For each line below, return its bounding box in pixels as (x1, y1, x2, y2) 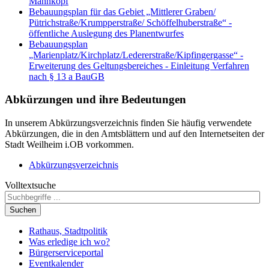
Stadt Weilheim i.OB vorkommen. (5, 139, 134, 150)
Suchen (10, 205, 36, 215)
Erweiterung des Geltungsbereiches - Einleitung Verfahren (29, 60, 249, 71)
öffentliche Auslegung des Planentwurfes (29, 28, 184, 38)
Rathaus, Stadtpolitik (29, 226, 107, 237)
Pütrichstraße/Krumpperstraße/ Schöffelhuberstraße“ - (29, 17, 232, 28)
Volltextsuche (5, 180, 56, 191)
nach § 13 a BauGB (29, 71, 104, 82)
